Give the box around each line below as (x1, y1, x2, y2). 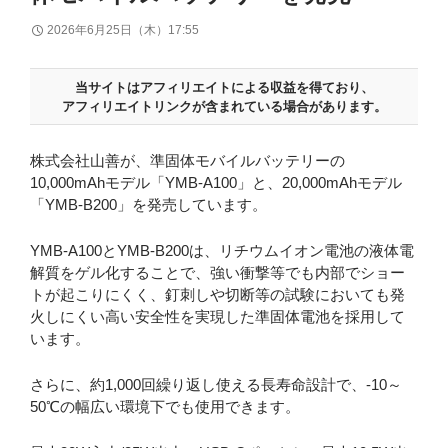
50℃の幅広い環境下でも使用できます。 (30, 397, 300, 415)
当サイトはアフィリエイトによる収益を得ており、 (74, 79, 374, 95)
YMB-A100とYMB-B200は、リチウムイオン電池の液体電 (30, 241, 414, 259)
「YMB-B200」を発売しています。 (30, 195, 267, 213)
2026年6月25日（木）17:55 (47, 22, 199, 37)
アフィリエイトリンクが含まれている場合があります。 (61, 98, 387, 114)
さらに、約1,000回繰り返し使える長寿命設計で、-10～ (30, 375, 402, 393)
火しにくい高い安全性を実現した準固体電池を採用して (30, 307, 405, 325)
